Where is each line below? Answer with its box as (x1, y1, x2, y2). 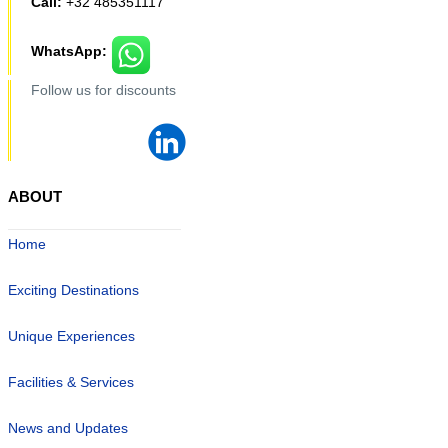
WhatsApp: (31, 43, 111, 60)
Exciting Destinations (8, 281, 139, 298)
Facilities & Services (8, 373, 134, 390)
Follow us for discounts (31, 82, 180, 99)
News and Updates (8, 419, 128, 436)
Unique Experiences (8, 327, 135, 344)
